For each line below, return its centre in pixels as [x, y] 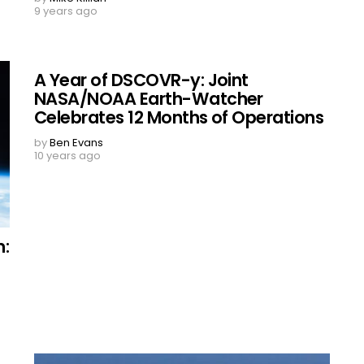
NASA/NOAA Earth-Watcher [149, 98]
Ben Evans [76, 142]
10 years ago [67, 155]
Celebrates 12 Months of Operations [179, 117]
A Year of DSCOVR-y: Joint [141, 80]
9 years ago [66, 11]
